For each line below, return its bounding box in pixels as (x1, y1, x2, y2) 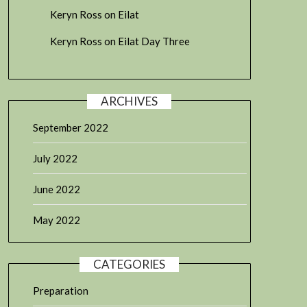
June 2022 (32, 182, 80, 195)
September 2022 (32, 121, 108, 134)
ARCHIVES (101, 93, 158, 108)
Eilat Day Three (117, 35, 190, 47)
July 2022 (32, 151, 77, 164)
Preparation (32, 284, 88, 297)
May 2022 (32, 213, 80, 226)
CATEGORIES (93, 256, 166, 271)
